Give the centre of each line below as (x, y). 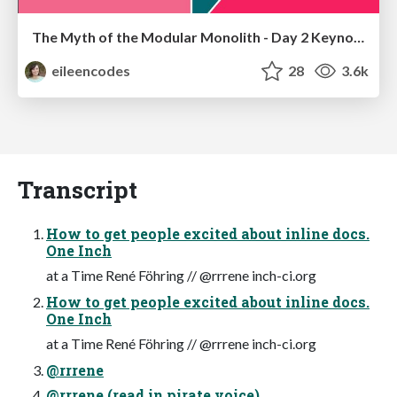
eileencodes (90, 71)
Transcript (78, 190)
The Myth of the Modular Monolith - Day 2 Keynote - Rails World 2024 (359, 37)
